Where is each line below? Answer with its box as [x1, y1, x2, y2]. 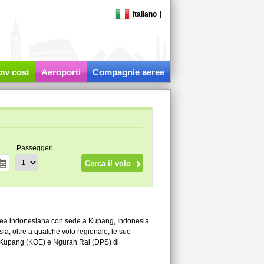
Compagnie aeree [92, 67, 164, 77]
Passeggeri [16, 144, 53, 152]
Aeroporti [41, 67, 81, 77]
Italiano [132, 10, 157, 18]
